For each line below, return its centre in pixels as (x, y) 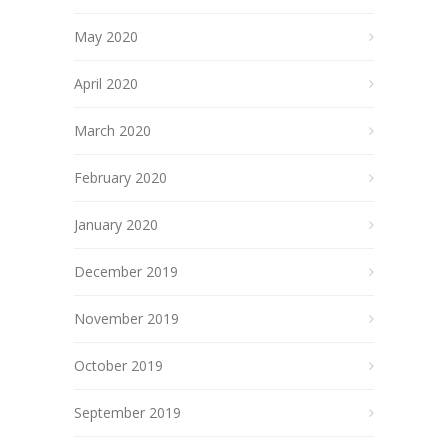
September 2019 (127, 412)
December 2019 (126, 271)
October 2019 (118, 365)
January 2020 (116, 224)
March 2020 (112, 130)
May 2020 (106, 36)
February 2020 (120, 177)
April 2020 (106, 83)
